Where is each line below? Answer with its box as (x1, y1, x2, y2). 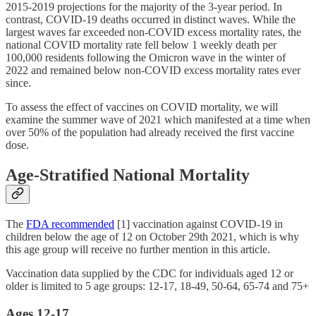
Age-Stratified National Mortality (6, 166, 250, 185)
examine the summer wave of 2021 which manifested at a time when (6, 114, 310, 126)
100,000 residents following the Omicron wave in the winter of (6, 51, 286, 64)
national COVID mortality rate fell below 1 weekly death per (6, 39, 276, 51)
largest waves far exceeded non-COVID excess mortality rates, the (6, 26, 301, 39)
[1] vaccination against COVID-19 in (114, 218, 283, 231)
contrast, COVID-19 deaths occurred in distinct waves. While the (6, 13, 296, 26)
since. (6, 77, 31, 90)
